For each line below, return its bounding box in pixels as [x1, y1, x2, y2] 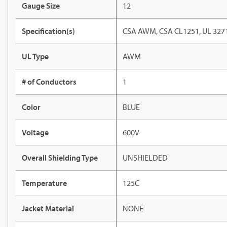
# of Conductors [22, 77, 77, 87]
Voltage [22, 127, 49, 138]
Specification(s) [22, 26, 75, 36]
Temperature [22, 178, 67, 188]
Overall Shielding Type [22, 153, 98, 163]
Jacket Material [22, 203, 74, 214]
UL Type [22, 51, 49, 62]
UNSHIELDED [123, 153, 168, 163]
